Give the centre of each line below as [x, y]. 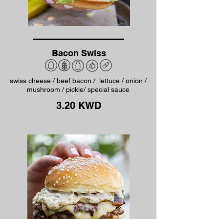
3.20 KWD [79, 106]
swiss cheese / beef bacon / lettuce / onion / [78, 81]
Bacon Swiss [79, 53]
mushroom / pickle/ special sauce [78, 89]
